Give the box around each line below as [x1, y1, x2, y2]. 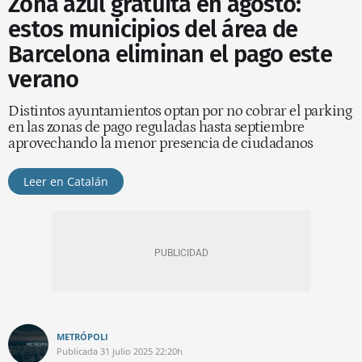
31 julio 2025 [100, 345, 153, 357]
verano [8, 65, 79, 94]
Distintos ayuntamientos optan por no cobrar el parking [8, 103, 351, 120]
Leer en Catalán [23, 174, 108, 189]
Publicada [57, 345, 98, 357]
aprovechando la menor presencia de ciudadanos [8, 135, 316, 152]
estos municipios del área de [8, 15, 297, 44]
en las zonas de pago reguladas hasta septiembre [8, 119, 305, 136]
